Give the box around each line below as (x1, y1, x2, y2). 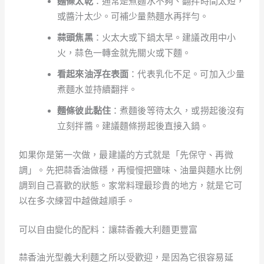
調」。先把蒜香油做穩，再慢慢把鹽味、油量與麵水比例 (19, 164, 242, 175)
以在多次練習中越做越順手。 (19, 195, 136, 206)
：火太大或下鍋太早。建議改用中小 (93, 32, 236, 43)
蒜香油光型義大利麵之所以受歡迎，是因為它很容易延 (19, 252, 233, 263)
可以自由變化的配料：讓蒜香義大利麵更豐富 (19, 224, 198, 235)
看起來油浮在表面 (57, 69, 129, 80)
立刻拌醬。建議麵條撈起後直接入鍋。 (57, 121, 209, 131)
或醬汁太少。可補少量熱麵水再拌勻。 (57, 11, 209, 22)
